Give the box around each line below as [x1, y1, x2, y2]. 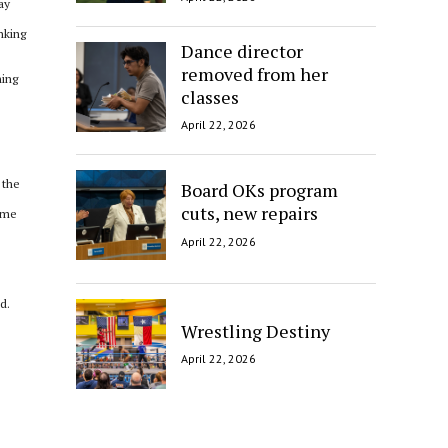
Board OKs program [181, 178, 338, 203]
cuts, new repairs [181, 201, 318, 226]
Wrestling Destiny [181, 318, 330, 343]
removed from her [181, 61, 328, 86]
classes [181, 84, 239, 109]
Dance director [181, 38, 303, 63]
